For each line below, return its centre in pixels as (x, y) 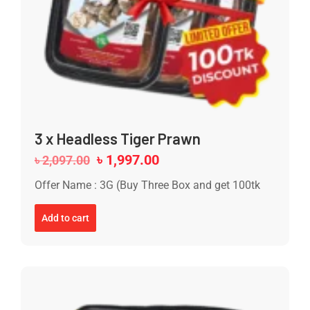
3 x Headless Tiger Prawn (118, 139)
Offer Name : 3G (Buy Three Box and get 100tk (147, 185)
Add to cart (65, 218)
